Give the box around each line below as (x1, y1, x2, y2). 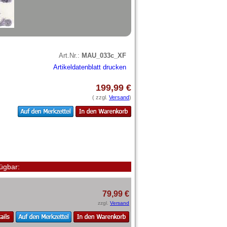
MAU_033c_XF (82, 51, 126, 59)
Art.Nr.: (59, 51, 82, 59)
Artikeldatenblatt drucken (53, 63, 126, 71)
